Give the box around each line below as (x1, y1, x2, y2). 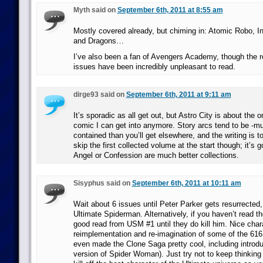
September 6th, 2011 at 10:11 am (131, 179, 241, 187)
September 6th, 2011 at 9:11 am (126, 90, 231, 99)
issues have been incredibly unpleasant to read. (73, 62, 235, 71)
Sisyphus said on (73, 179, 132, 187)
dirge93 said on (73, 90, 126, 99)
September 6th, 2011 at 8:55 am (117, 6, 223, 14)
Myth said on (73, 6, 117, 14)
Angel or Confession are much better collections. (73, 151, 239, 160)
